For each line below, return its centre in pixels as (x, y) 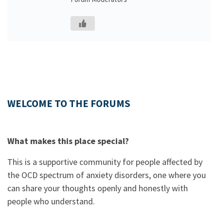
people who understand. (51, 201)
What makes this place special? (68, 141)
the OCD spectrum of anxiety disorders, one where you (107, 175)
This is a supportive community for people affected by (105, 162)
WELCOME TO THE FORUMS (69, 104)
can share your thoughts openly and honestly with (98, 188)
